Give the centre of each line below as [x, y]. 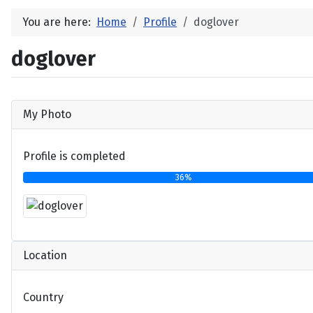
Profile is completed [74, 156]
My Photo [47, 114]
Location [45, 256]
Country [43, 297]
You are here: [59, 22]
